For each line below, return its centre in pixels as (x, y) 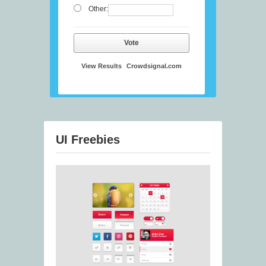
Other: (98, 9)
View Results (102, 66)
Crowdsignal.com (154, 66)
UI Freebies (88, 140)
